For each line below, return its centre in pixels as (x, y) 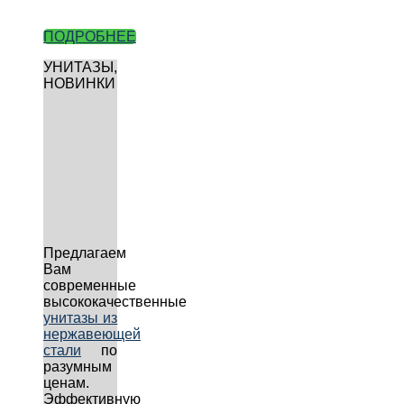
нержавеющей (92, 334)
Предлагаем (85, 252)
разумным (78, 366)
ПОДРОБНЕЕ (90, 36)
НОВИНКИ (79, 83)
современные (90, 285)
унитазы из (81, 317)
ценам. (66, 382)
